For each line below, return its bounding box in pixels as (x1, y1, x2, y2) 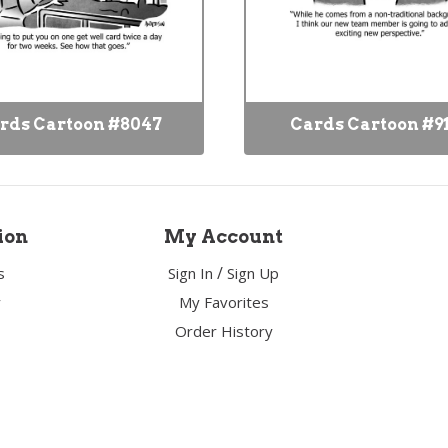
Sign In (168, 263, 214, 283)
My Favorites (178, 292, 269, 312)
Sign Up (227, 263, 280, 283)
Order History (174, 321, 273, 341)
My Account (164, 226, 284, 247)
